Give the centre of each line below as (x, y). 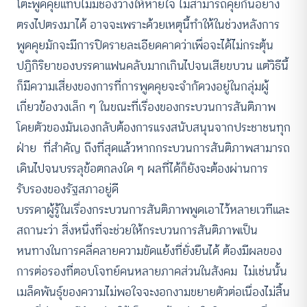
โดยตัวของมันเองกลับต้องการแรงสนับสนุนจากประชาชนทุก (153, 127)
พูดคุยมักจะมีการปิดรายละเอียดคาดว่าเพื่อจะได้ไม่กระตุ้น (145, 45)
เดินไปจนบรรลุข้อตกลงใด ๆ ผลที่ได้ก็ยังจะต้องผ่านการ (142, 169)
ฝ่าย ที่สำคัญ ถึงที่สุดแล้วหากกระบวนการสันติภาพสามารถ (153, 148)
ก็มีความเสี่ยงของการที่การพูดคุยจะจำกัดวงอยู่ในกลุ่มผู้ (143, 86)
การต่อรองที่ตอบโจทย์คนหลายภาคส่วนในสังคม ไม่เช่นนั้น (152, 271)
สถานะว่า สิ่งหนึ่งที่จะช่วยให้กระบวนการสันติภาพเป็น (137, 230)
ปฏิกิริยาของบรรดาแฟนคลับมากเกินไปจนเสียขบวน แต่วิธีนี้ (152, 66)
